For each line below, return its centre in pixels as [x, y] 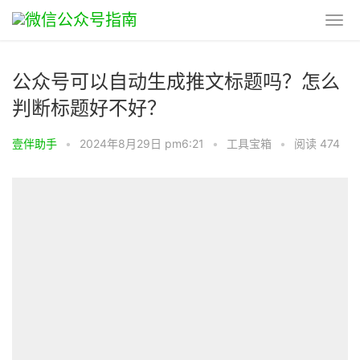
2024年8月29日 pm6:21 [142, 143]
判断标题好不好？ [89, 108]
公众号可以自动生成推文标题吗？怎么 [176, 82]
